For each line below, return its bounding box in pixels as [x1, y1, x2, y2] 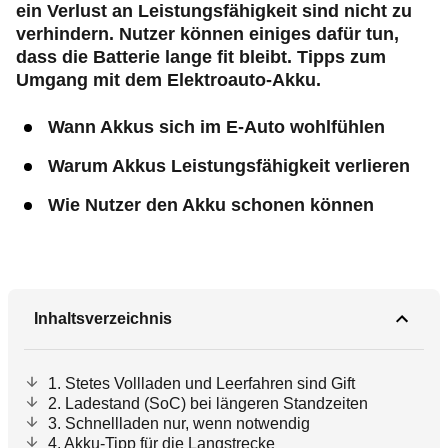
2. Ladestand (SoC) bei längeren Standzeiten [48, 395, 368, 412]
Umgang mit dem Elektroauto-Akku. [16, 70, 321, 90]
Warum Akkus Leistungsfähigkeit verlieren [48, 156, 410, 176]
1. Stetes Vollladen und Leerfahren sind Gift [48, 375, 355, 392]
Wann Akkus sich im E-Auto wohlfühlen [48, 117, 385, 137]
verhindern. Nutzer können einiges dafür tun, [16, 24, 399, 44]
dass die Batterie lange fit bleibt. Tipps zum [16, 47, 386, 67]
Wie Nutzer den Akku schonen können [48, 195, 374, 215]
